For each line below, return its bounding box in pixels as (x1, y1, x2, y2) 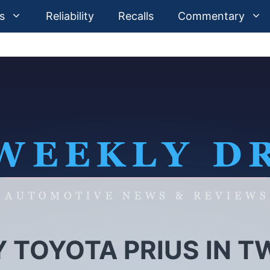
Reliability (46, 10, 94, 22)
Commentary (178, 10, 245, 22)
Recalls (118, 10, 154, 22)
